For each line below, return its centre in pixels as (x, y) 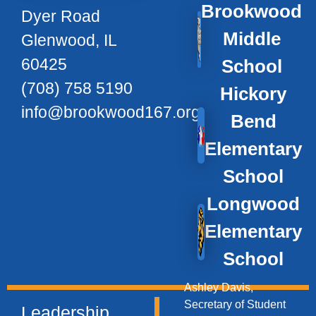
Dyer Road (61, 16)
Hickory (253, 94)
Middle (251, 39)
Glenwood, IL (69, 40)
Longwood (253, 204)
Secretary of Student (235, 305)
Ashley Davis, (218, 288)
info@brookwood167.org (111, 112)
